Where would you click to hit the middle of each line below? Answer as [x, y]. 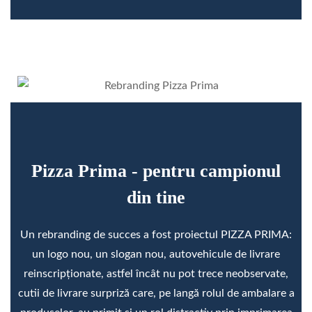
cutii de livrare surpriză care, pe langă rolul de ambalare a [156, 293]
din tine [156, 197]
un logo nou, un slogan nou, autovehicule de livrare [156, 254]
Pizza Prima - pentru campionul [156, 171]
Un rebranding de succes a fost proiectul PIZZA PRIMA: [156, 234]
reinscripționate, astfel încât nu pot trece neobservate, [156, 273]
